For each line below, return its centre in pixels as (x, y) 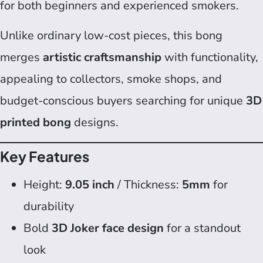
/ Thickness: (148, 184)
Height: (44, 184)
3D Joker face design (108, 228)
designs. (95, 123)
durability (49, 206)
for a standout (202, 228)
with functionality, (210, 58)
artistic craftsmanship (102, 58)
